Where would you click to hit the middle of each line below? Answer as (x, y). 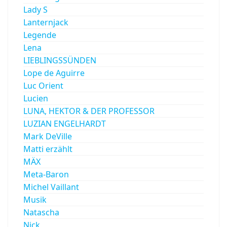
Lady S (35, 9)
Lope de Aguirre (54, 73)
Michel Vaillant (51, 187)
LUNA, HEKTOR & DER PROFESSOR (89, 111)
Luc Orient (43, 85)
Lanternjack (46, 22)
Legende (40, 35)
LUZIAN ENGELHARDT (65, 123)
